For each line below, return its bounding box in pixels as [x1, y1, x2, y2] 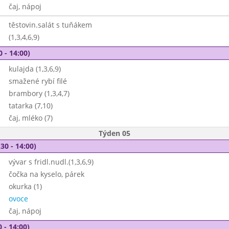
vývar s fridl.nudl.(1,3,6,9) [8, 157, 94, 167]
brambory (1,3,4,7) [8, 88, 70, 98]
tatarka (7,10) [8, 101, 53, 110]
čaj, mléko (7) [8, 113, 53, 123]
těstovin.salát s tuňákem [8, 20, 92, 30]
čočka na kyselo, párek [8, 169, 84, 179]
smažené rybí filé [8, 76, 67, 86]
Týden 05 [99, 128, 130, 138]
